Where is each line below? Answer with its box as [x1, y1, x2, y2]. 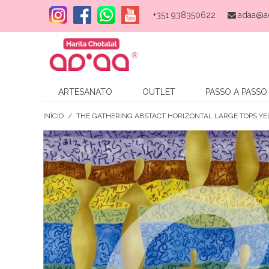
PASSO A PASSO [205, 86, 267, 97]
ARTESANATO [58, 86, 112, 97]
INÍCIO [43, 111, 64, 120]
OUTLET [142, 86, 175, 97]
